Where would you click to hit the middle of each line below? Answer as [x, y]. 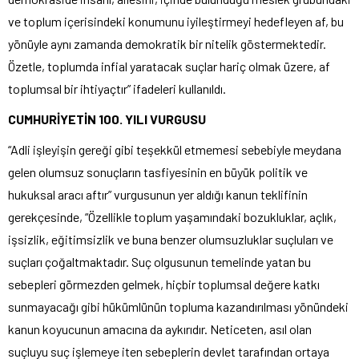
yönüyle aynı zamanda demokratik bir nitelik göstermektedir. [167, 43]
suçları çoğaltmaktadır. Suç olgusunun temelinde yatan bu [159, 261]
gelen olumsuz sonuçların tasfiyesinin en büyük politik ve [158, 171]
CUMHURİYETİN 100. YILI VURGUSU [107, 119]
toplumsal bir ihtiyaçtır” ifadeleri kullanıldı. [117, 88]
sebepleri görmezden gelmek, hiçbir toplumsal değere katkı [164, 284]
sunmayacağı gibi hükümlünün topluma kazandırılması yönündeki [178, 306]
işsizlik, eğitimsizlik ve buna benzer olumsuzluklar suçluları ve [171, 239]
